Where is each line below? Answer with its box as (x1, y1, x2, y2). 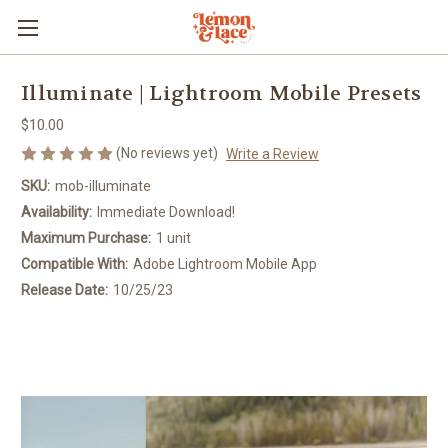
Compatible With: (21, 255, 128, 272)
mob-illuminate (54, 177, 151, 194)
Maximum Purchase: (21, 229, 151, 246)
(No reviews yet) (116, 145, 218, 161)
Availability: (21, 203, 92, 220)
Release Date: (21, 281, 108, 298)
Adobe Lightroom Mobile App (132, 255, 317, 272)
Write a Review (225, 145, 319, 162)
